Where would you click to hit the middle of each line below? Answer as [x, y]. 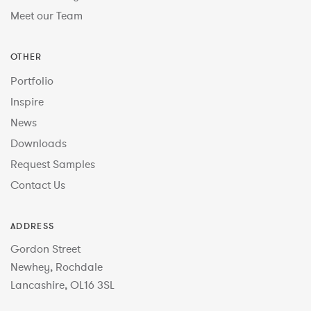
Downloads [39, 143]
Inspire [27, 101]
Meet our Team [47, 15]
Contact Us [38, 184]
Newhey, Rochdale [57, 266]
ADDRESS [33, 225]
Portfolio [32, 80]
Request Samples [53, 163]
